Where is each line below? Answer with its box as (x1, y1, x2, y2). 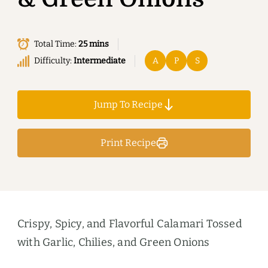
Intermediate (74, 55, 126, 66)
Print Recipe (100, 137, 156, 149)
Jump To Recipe (93, 99, 163, 111)
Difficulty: (34, 55, 74, 66)
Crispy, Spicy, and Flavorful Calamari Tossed (17, 217, 242, 231)
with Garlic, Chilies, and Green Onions (17, 236, 210, 249)
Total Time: (34, 39, 78, 50)
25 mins (78, 39, 109, 50)
